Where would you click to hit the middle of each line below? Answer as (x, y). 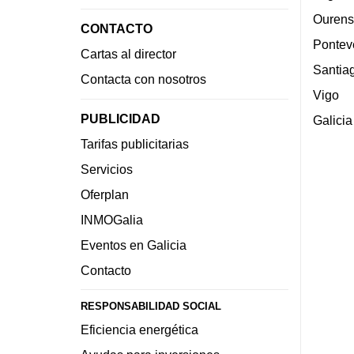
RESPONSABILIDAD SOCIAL (151, 306)
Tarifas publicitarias (135, 143)
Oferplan (105, 194)
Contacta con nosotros (143, 79)
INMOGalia (112, 219)
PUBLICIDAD (121, 118)
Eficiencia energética (139, 329)
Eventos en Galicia (134, 245)
